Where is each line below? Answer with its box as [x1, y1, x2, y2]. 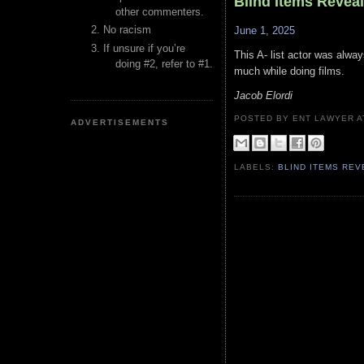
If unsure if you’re [103, 41, 185, 54]
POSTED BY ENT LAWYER [234, 113, 357, 123]
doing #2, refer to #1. [115, 57, 213, 70]
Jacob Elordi [234, 89, 292, 102]
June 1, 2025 [234, 24, 295, 37]
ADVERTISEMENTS [71, 117, 170, 127]
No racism [103, 24, 151, 37]
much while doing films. [234, 65, 344, 77]
